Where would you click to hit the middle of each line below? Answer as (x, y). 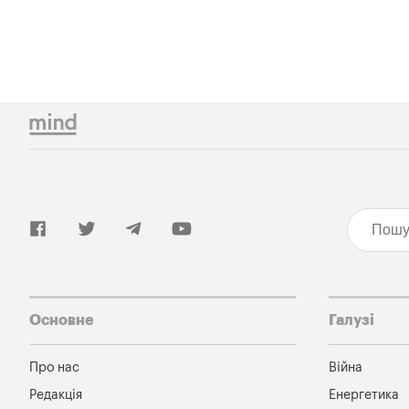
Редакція (56, 395)
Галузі (351, 321)
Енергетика (363, 395)
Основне (62, 321)
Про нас (54, 367)
